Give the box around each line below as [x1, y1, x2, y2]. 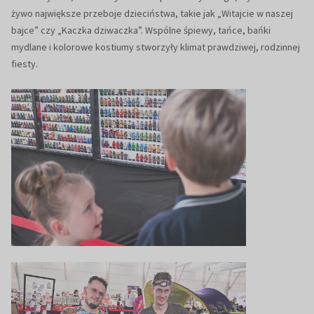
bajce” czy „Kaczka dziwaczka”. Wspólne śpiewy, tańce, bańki [11, 24, 271, 37]
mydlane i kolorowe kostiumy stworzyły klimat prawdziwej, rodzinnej [11, 41, 300, 54]
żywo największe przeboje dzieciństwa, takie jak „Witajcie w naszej [11, 7, 293, 20]
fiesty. [11, 57, 38, 71]
